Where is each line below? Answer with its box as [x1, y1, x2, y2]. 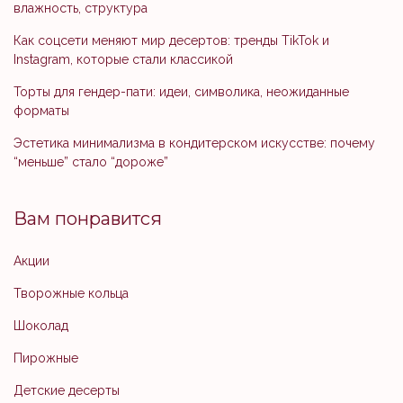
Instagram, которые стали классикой [13, 52, 233, 67]
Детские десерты [13, 383, 120, 398]
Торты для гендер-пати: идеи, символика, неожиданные [13, 85, 349, 99]
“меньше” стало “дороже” [13, 155, 168, 169]
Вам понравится [13, 208, 162, 229]
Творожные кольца [13, 286, 129, 300]
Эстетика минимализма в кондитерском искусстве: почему [13, 136, 375, 150]
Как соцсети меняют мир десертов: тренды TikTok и [13, 33, 329, 48]
